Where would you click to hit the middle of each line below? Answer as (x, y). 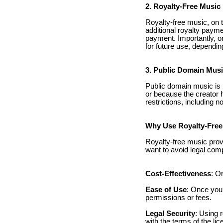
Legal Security (170, 213)
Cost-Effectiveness (178, 173)
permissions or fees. (178, 197)
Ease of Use (166, 189)
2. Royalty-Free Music (183, 6)
